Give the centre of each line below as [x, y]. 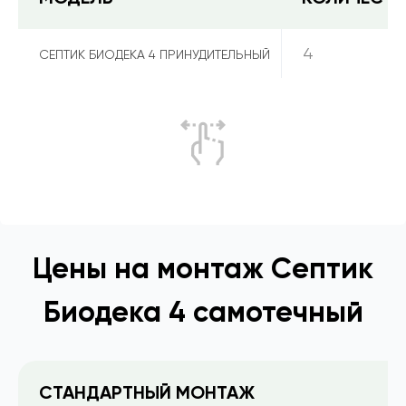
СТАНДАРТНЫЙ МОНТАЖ [147, 393]
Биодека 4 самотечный [203, 312]
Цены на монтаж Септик [203, 269]
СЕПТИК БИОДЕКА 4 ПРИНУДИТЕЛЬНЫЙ [155, 54]
